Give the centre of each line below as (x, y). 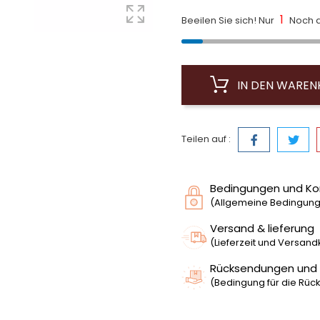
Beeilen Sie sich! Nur (229, 20)
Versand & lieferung (262, 228)
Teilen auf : (206, 139)
